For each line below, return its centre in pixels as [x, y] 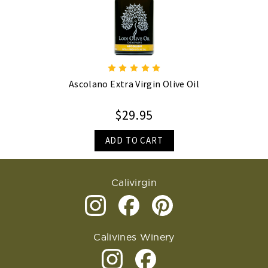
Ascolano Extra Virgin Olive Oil [134, 84]
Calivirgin [134, 182]
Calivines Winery [134, 237]
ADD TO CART [134, 140]
